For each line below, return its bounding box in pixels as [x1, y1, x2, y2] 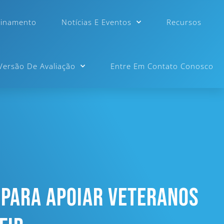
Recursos [166, 17, 201, 27]
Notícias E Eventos [61, 17, 131, 27]
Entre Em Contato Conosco [110, 61, 213, 71]
